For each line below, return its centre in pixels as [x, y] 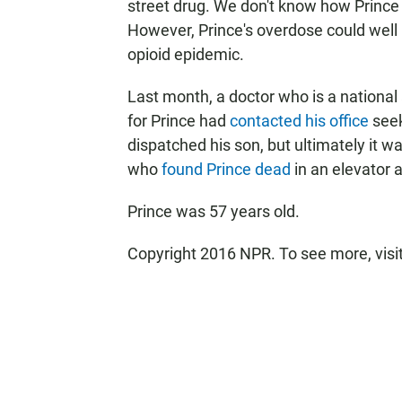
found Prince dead [226, 169]
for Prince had [179, 121]
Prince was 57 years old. [214, 211]
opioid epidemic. [186, 54]
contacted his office [299, 121]
